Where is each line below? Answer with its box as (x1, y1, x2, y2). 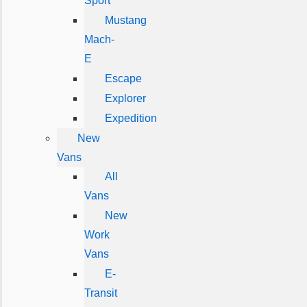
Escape (104, 73, 142, 84)
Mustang (104, 14, 147, 26)
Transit (84, 287, 117, 299)
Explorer (104, 93, 146, 104)
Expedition (104, 112, 157, 124)
